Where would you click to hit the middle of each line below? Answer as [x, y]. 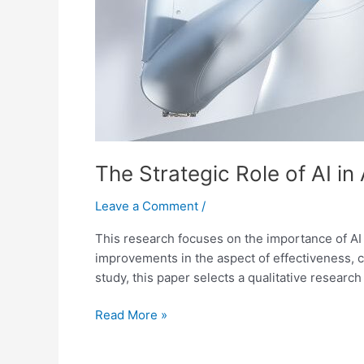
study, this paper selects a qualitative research [228, 277]
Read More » [131, 315]
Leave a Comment [147, 206]
